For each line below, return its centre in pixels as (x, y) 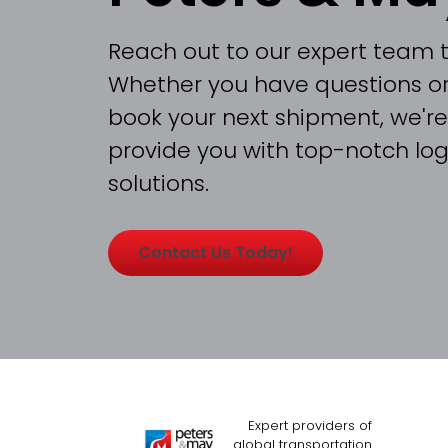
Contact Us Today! (215, 253)
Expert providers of (310, 425)
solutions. (158, 184)
